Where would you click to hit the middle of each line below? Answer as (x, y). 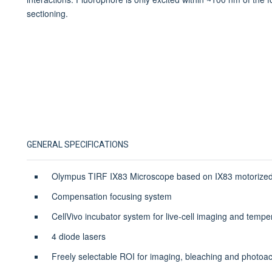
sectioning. (47, 13)
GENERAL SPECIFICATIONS (77, 144)
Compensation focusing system (111, 196)
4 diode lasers (78, 236)
